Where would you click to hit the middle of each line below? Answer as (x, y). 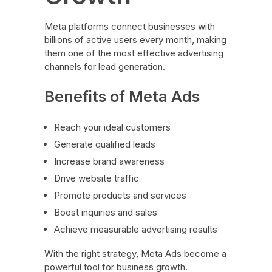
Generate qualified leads (105, 144)
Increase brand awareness (110, 161)
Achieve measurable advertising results (136, 229)
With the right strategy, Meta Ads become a (135, 253)
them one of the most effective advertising (134, 53)
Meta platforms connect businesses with (129, 26)
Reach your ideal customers (113, 127)
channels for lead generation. (104, 66)
